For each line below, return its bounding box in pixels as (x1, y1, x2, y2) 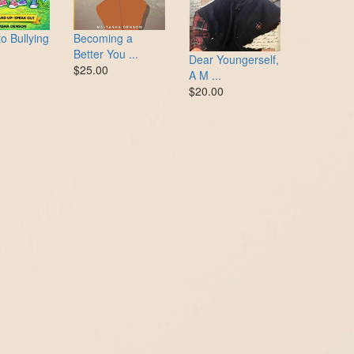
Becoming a (73, 29, 133, 46)
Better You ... (73, 45, 138, 62)
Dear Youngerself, (188, 51, 279, 68)
